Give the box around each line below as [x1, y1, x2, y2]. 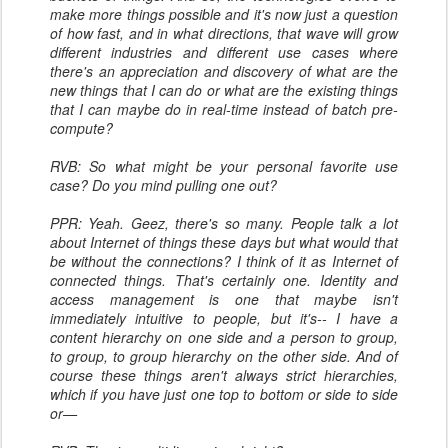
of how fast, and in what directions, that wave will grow [50, 23, 398, 43]
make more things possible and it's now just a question [50, 4, 398, 24]
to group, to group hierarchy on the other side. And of [50, 346, 398, 366]
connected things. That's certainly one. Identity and [50, 270, 398, 290]
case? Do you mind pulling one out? [50, 175, 277, 195]
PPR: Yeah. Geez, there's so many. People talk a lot [50, 213, 398, 233]
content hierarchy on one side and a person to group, [50, 327, 398, 347]
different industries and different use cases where [50, 42, 398, 62]
